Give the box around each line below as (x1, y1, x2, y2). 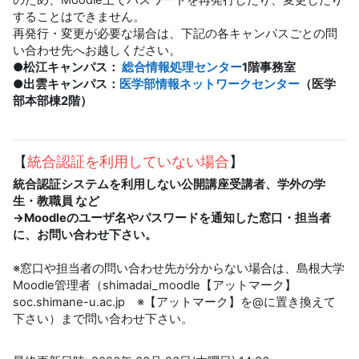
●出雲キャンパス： (13, 76, 119, 91)
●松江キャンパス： (13, 59, 122, 75)
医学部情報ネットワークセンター (119, 76, 300, 91)
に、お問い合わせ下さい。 (13, 227, 157, 242)
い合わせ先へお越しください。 (13, 42, 184, 58)
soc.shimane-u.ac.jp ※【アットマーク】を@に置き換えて (13, 294, 336, 309)
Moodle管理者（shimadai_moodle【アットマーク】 (13, 277, 296, 292)
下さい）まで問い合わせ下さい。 (13, 311, 193, 326)
